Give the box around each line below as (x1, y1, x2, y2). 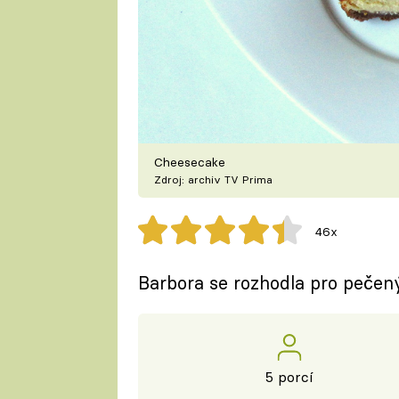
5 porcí (265, 368, 313, 387)
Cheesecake (154, 154, 226, 171)
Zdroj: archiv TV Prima (154, 173, 273, 187)
